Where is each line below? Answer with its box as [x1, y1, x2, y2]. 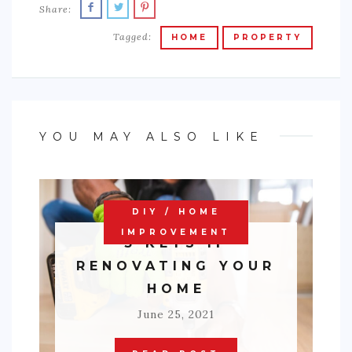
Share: [39, 2, 71, 15]
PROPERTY [233, 31, 302, 42]
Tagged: [113, 30, 152, 42]
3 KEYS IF [123, 235, 229, 251]
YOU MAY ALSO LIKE [39, 129, 264, 144]
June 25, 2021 [137, 306, 214, 321]
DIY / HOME [131, 206, 221, 217]
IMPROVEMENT [121, 226, 231, 237]
